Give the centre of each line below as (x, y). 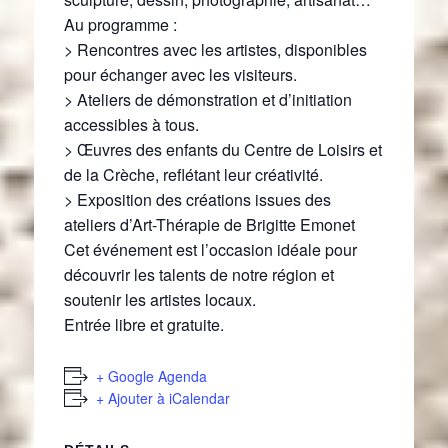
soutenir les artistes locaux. (160, 300)
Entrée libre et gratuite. (144, 325)
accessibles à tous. (131, 125)
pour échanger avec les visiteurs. (180, 75)
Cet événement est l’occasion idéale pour (210, 250)
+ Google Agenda (151, 376)
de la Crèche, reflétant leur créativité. (193, 175)
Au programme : (120, 25)
